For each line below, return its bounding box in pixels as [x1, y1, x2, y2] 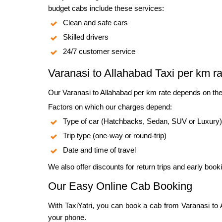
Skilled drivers [63, 32, 109, 41]
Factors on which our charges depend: [48, 102, 172, 111]
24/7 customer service [63, 47, 135, 55]
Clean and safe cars [63, 18, 128, 27]
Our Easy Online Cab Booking [48, 179, 192, 192]
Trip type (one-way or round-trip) [63, 131, 166, 140]
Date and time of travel [63, 145, 136, 154]
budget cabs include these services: [48, 3, 164, 12]
